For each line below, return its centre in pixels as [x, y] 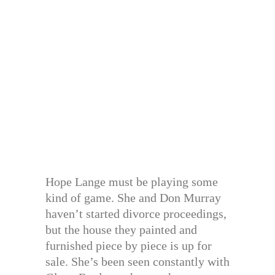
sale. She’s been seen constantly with [137, 261]
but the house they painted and [121, 230]
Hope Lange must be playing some [132, 182]
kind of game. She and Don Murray [133, 198]
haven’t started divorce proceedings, [136, 214]
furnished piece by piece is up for [129, 246]
